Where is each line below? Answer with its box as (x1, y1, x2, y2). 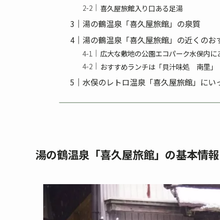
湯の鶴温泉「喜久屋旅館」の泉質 (82, 17, 201, 29)
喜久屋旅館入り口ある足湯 (100, 2, 183, 13)
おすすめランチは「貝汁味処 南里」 (100, 61, 218, 72)
